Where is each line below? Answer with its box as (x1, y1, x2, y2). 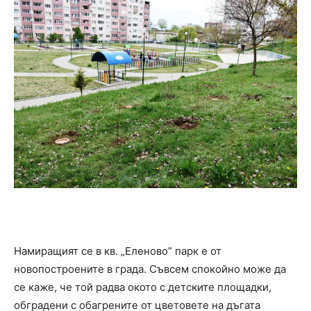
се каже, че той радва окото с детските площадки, (14, 280, 271, 294)
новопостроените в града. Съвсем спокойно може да (14, 262, 286, 276)
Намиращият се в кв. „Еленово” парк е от (14, 244, 221, 258)
